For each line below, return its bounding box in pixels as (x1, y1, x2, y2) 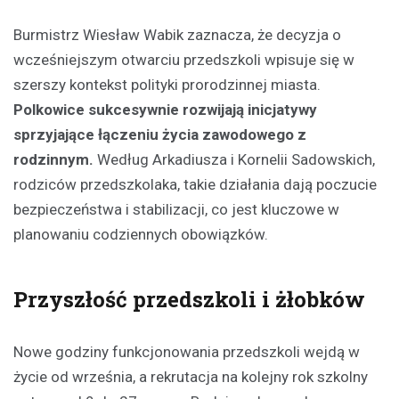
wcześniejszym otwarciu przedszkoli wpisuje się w (13, 50, 354, 69)
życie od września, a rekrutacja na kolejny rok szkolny (13, 367, 368, 386)
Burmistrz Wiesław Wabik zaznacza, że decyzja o (13, 25, 341, 44)
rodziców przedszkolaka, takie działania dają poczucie (13, 175, 377, 193)
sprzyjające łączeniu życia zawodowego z (13, 125, 306, 143)
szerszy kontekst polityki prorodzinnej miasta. (13, 75, 321, 94)
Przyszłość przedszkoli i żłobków (13, 284, 365, 313)
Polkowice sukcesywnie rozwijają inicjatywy (13, 100, 317, 118)
